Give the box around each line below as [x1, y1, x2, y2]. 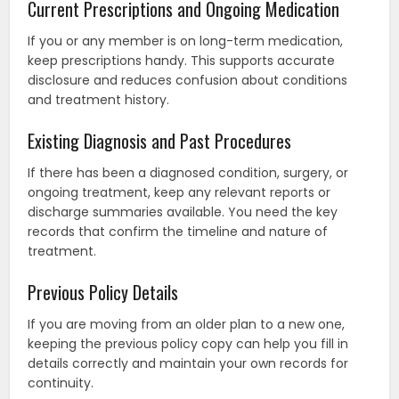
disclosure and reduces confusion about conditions [28, 71, 348, 90]
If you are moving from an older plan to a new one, [28, 315, 346, 334]
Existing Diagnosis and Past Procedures [28, 127, 292, 155]
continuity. [28, 374, 94, 393]
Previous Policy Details [28, 279, 179, 306]
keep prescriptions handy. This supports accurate [28, 52, 336, 70]
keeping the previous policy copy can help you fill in [28, 335, 349, 354]
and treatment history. [28, 91, 170, 110]
